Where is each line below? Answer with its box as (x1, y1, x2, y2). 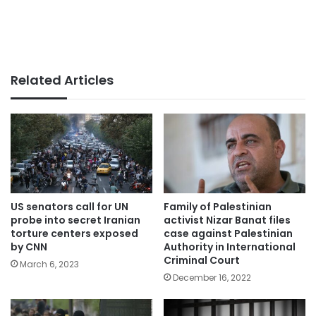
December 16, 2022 (173, 272, 251, 284)
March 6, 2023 (20, 258, 79, 271)
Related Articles (11, 71, 114, 89)
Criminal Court (164, 253, 240, 268)
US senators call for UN (11, 200, 128, 214)
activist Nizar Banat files (164, 213, 291, 228)
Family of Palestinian (164, 200, 272, 214)
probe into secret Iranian (11, 213, 140, 228)
